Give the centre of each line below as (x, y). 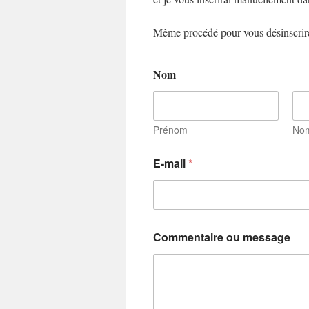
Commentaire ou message (222, 237)
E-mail (171, 163)
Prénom (170, 130)
